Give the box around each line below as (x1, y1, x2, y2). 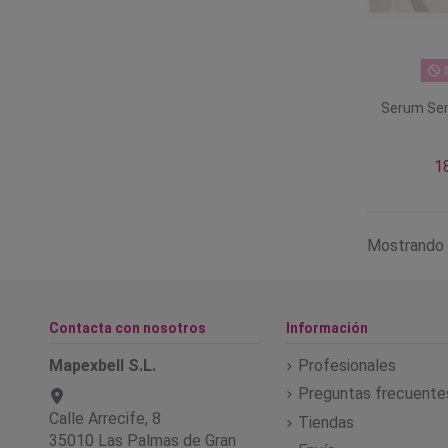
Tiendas (297, 412, 354, 432)
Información (285, 319, 368, 336)
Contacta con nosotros (49, 319, 206, 336)
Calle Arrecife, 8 (49, 408, 161, 428)
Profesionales (297, 355, 396, 375)
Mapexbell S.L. (49, 355, 156, 375)
